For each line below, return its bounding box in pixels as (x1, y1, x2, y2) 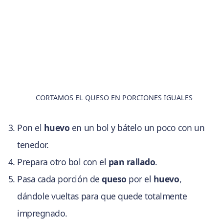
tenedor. (17, 139, 49, 151)
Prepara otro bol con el (17, 156, 109, 168)
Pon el (17, 122, 44, 134)
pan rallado (108, 156, 155, 168)
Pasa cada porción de (17, 173, 102, 185)
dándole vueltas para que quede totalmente (17, 190, 187, 202)
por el (126, 173, 153, 185)
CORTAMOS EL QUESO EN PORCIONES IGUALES (36, 93, 193, 103)
